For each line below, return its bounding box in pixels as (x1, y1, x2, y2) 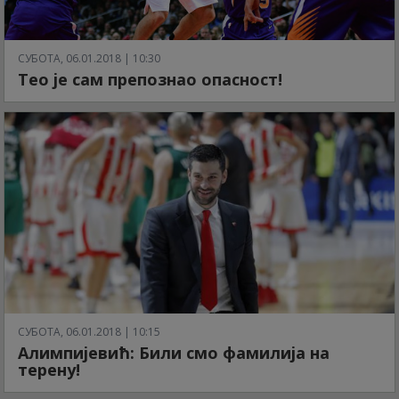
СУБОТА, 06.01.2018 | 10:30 (18, 51, 160, 67)
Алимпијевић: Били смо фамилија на (18, 341, 330, 363)
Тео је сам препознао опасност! (18, 69, 282, 91)
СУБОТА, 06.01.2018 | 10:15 (18, 323, 160, 339)
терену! (18, 358, 80, 380)
